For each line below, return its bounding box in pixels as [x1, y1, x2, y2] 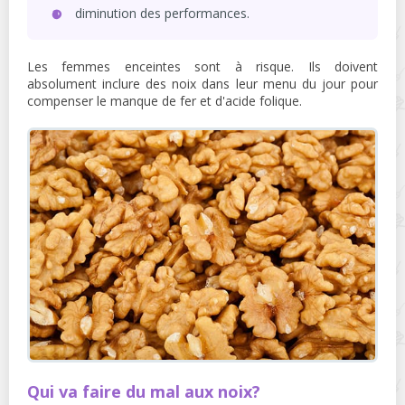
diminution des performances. [75, 4, 250, 22]
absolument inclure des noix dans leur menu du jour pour [27, 74, 378, 92]
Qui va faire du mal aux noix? [27, 381, 260, 403]
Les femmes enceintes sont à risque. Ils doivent [27, 57, 378, 75]
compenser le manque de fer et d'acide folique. [27, 91, 302, 109]
